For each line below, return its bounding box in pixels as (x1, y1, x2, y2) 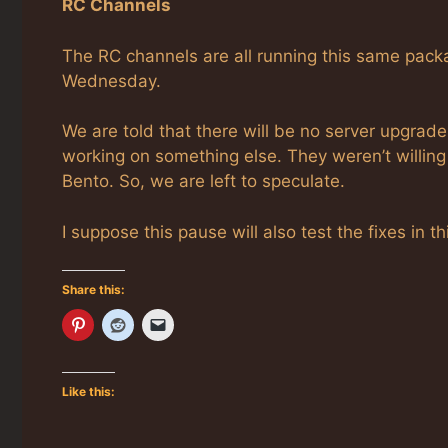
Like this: (62, 384, 115, 400)
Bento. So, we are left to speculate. (62, 171, 345, 192)
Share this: (62, 282, 125, 298)
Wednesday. (62, 70, 161, 91)
